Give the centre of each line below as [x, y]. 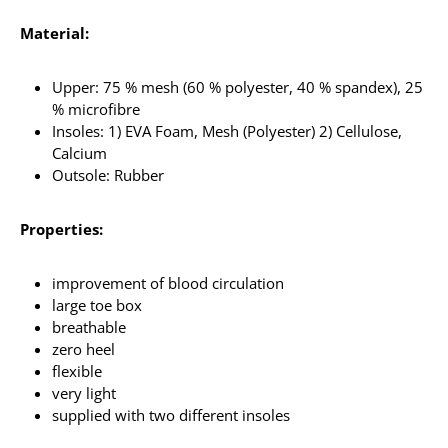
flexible [77, 371]
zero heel [83, 349]
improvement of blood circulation [168, 283]
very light [84, 393]
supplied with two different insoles [171, 415]
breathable [89, 327]
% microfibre [96, 109]
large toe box [97, 305]
